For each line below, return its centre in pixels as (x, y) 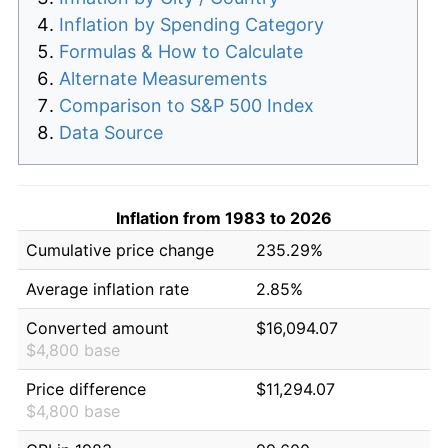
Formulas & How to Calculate (181, 51)
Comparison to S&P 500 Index (186, 105)
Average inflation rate (107, 288)
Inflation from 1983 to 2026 (224, 217)
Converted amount (97, 327)
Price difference (86, 388)
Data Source (111, 132)
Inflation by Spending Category (191, 24)
